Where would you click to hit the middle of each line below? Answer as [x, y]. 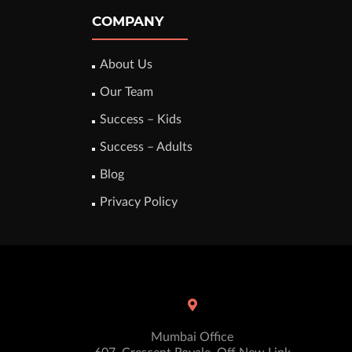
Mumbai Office [192, 337]
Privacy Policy [139, 202]
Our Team [126, 92]
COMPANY [128, 21]
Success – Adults [146, 147]
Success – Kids [141, 119]
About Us [126, 64]
